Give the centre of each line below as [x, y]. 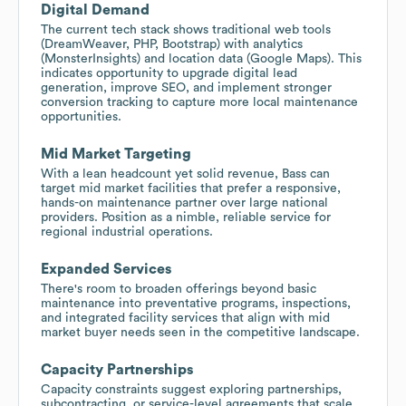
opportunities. [81, 116]
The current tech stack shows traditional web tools [186, 29]
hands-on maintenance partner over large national [184, 203]
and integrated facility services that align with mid [185, 318]
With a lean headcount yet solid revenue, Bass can [185, 174]
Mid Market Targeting [116, 154]
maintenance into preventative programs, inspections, [196, 303]
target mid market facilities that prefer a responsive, [191, 188]
